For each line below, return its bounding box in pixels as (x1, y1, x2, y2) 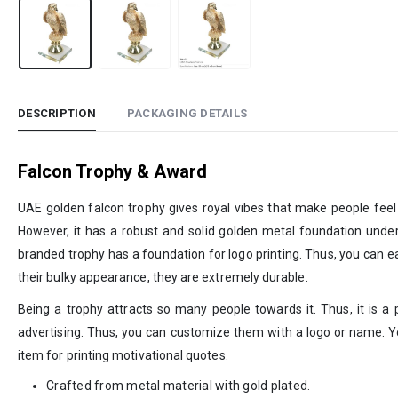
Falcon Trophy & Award (18, 161, 207, 183)
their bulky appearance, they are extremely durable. (18, 270, 308, 285)
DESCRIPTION (18, 107, 96, 121)
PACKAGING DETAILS (126, 107, 247, 121)
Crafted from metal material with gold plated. (46, 378, 311, 394)
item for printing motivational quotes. (18, 348, 228, 363)
